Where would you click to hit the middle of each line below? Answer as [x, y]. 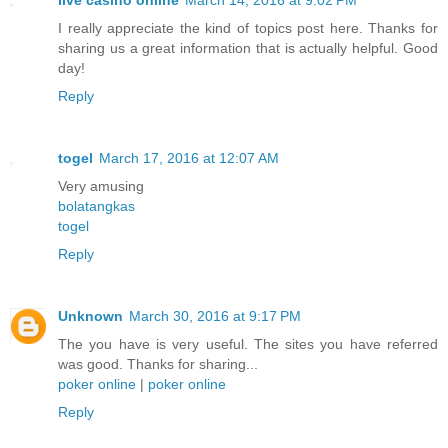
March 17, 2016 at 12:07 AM [189, 157]
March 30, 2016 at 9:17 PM [215, 315]
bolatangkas [96, 205]
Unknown [90, 315]
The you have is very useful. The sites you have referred [248, 343]
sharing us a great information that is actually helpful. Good [248, 47]
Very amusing [101, 185]
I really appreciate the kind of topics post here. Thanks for [248, 27]
